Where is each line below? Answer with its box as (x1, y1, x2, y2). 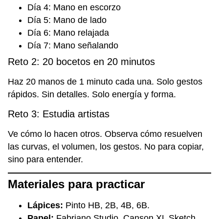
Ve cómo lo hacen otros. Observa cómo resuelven (8, 129, 202, 139)
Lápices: (27, 200, 63, 211)
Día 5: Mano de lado (27, 15, 107, 25)
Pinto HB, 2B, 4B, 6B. (63, 200, 150, 211)
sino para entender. (8, 154, 83, 164)
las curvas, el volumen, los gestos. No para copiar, (8, 141, 204, 152)
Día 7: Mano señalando (27, 41, 118, 51)
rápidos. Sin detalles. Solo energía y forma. (8, 89, 176, 100)
